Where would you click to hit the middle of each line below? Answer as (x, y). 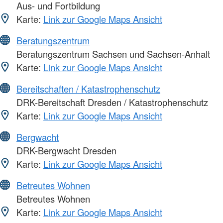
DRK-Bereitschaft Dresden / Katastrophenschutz (111, 102)
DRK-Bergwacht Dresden (65, 151)
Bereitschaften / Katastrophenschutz (88, 89)
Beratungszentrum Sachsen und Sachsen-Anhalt (112, 54)
